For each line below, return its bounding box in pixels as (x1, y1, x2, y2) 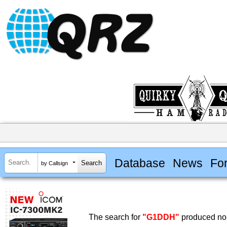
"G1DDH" (142, 213, 179, 222)
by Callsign (41, 160, 68, 166)
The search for (89, 213, 142, 222)
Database (114, 156, 165, 170)
